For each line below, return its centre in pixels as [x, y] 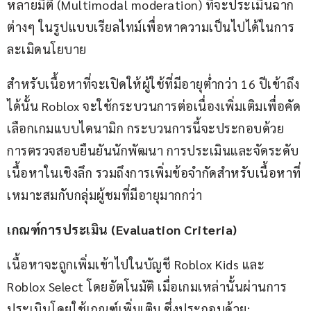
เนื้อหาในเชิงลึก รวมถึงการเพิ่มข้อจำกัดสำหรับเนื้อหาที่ [154, 173]
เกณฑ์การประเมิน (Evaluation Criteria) [122, 230]
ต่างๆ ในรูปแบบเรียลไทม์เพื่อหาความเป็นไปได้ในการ [151, 27]
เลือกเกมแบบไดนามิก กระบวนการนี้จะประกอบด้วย [145, 128]
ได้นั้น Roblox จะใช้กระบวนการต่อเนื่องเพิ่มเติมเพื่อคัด [154, 106]
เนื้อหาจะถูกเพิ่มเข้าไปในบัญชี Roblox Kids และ [137, 264]
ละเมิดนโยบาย [47, 49]
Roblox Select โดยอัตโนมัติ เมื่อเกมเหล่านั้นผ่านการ [147, 287]
